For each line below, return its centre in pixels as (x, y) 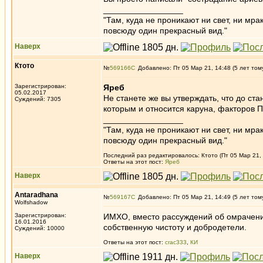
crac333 (176, 242)
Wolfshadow (31, 202)
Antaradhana (36, 195)
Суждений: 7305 (38, 99)
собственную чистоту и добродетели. (175, 227)
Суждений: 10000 (40, 228)
